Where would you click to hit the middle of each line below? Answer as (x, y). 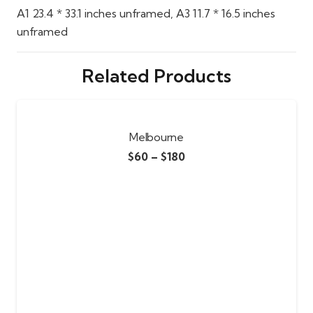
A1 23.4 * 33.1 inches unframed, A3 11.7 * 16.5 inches (146, 13)
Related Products (156, 75)
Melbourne (156, 137)
